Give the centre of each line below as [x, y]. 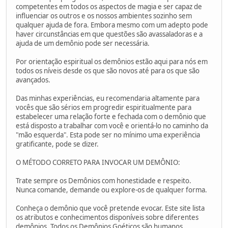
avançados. [33, 80]
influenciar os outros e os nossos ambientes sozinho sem [104, 16]
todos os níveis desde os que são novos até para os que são [108, 70]
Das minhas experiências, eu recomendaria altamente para [108, 98]
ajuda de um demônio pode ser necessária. [83, 43]
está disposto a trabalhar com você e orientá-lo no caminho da [112, 125]
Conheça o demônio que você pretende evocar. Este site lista [110, 208]
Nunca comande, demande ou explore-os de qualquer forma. [111, 190]
